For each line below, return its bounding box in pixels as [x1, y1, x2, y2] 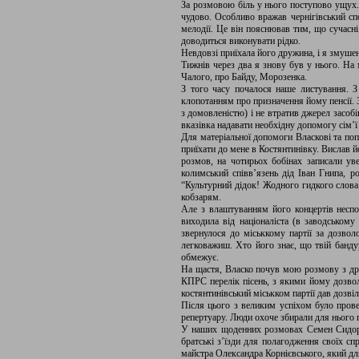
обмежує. [181, 252, 219, 263]
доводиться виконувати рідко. [181, 35, 301, 46]
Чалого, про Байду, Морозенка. [181, 71, 307, 83]
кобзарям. [181, 192, 221, 203]
